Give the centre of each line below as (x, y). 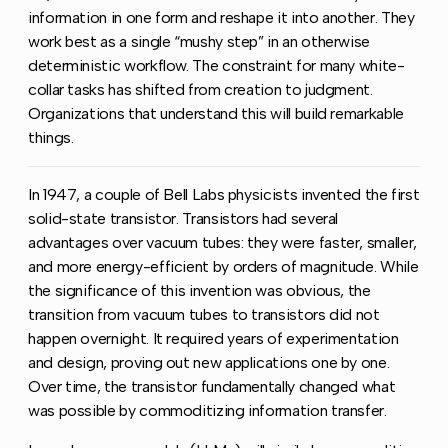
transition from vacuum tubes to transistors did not (204, 314)
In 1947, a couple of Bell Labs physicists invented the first (224, 194)
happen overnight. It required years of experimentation (213, 338)
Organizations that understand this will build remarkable (216, 113)
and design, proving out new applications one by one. (209, 362)
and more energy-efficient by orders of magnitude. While (223, 266)
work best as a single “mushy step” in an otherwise (199, 41)
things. (51, 137)
